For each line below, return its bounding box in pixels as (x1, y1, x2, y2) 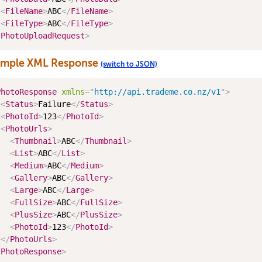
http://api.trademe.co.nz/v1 (94, 87, 220, 96)
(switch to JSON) (101, 60, 157, 68)
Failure (38, 99, 71, 109)
